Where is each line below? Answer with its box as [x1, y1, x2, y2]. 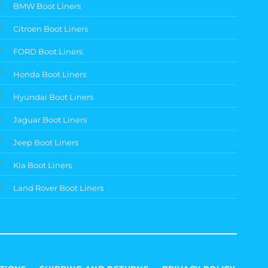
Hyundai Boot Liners [13, 92, 94, 102]
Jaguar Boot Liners [13, 114, 87, 124]
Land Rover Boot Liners [13, 182, 104, 193]
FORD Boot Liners [13, 46, 83, 56]
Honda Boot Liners [13, 69, 87, 79]
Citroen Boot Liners [13, 23, 89, 33]
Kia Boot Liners [13, 160, 72, 170]
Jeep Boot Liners [13, 137, 79, 147]
